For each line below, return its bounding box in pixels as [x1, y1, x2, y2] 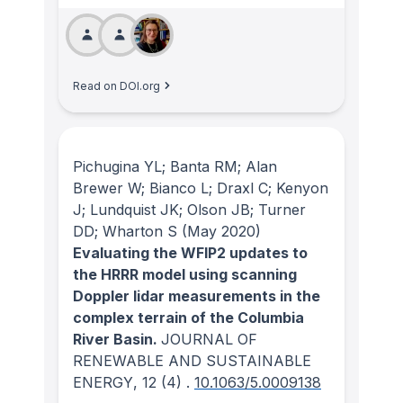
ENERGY [73, 373, 133, 392]
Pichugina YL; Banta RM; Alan [73, 157, 277, 176]
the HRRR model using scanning [73, 265, 297, 284]
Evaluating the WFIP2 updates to [73, 244, 308, 263]
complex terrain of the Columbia [73, 309, 304, 327]
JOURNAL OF [161, 330, 257, 349]
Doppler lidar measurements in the [73, 287, 320, 306]
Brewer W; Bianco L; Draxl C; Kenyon [73, 179, 328, 198]
